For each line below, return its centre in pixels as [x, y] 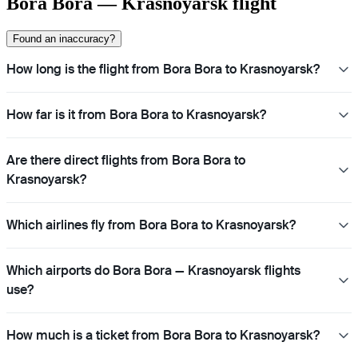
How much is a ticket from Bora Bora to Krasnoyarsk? [163, 335]
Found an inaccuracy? [64, 38]
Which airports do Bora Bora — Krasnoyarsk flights [153, 270]
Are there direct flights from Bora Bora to [126, 160]
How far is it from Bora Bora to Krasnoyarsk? [136, 114]
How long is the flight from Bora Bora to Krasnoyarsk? [163, 69]
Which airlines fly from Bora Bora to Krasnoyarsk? [151, 225]
